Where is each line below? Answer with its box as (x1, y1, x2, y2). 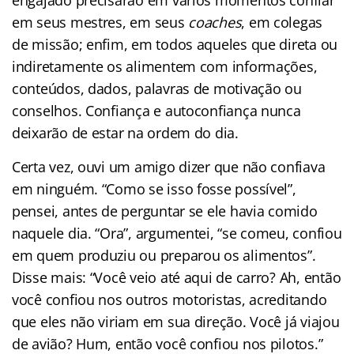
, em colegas (241, 12, 323, 32)
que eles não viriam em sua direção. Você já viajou (12, 311, 340, 331)
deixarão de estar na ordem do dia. (12, 122, 239, 142)
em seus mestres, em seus (12, 12, 189, 32)
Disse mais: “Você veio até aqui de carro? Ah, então (12, 267, 341, 287)
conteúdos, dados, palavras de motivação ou (12, 78, 302, 98)
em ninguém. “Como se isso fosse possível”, (12, 179, 296, 198)
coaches (188, 12, 242, 32)
